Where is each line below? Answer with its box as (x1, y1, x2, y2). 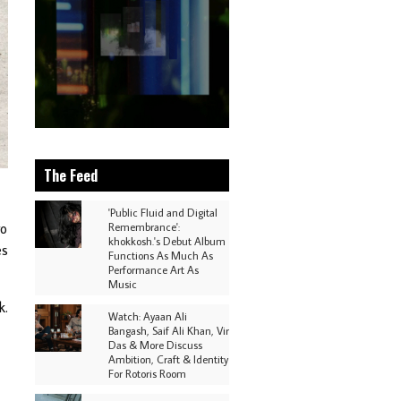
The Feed (43, 165, 98, 186)
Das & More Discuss (108, 337, 202, 352)
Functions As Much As (108, 248, 213, 262)
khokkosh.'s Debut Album (108, 234, 226, 248)
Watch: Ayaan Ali (108, 309, 187, 323)
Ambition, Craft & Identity (108, 352, 228, 366)
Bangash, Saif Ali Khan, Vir (108, 323, 229, 337)
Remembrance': (108, 219, 180, 234)
